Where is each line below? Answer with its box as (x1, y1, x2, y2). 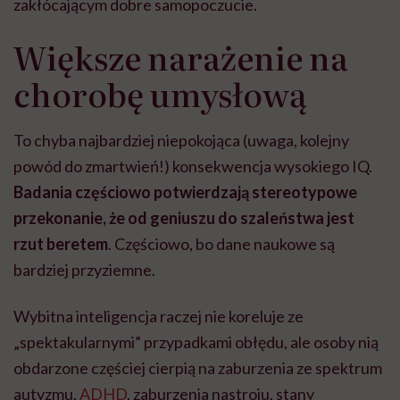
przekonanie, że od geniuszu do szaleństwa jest (13, 207, 354, 228)
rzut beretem (13, 233, 108, 254)
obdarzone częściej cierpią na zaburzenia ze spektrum (13, 357, 382, 378)
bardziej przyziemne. (13, 259, 155, 279)
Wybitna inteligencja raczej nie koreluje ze (13, 305, 304, 326)
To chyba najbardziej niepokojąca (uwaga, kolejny (13, 129, 349, 150)
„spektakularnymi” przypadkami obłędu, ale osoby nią (13, 331, 379, 352)
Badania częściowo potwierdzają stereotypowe (13, 181, 357, 202)
